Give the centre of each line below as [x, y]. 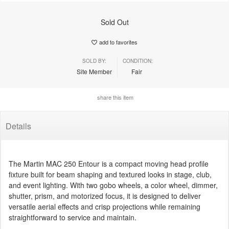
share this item [114, 97]
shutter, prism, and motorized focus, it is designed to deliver [105, 196]
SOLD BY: [94, 61]
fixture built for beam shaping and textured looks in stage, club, [110, 174]
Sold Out [114, 22]
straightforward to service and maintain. [73, 217]
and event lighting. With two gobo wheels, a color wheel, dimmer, [113, 185]
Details [18, 126]
